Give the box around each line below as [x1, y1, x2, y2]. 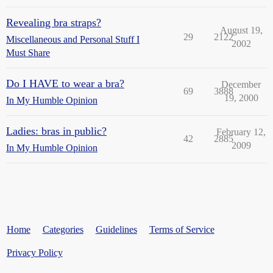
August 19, [219, 24, 263, 35]
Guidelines [95, 224, 137, 235]
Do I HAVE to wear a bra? [6, 77, 124, 90]
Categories [42, 224, 83, 235]
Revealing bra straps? [6, 16, 101, 29]
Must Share [6, 47, 50, 58]
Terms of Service [149, 224, 214, 235]
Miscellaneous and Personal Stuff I [6, 34, 140, 44]
